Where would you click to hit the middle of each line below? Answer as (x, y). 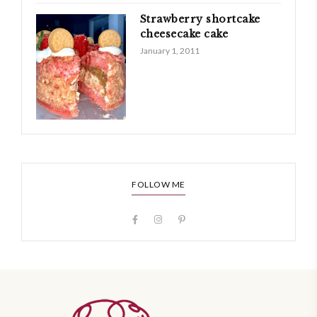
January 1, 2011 (169, 51)
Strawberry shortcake (200, 19)
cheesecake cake (184, 34)
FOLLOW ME (158, 184)
